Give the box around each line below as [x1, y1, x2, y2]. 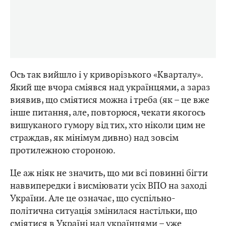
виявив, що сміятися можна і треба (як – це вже [10, 94, 209, 106]
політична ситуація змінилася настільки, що [10, 205, 197, 217]
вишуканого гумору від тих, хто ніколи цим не [10, 119, 205, 131]
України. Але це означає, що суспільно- [10, 192, 176, 204]
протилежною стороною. [10, 144, 116, 156]
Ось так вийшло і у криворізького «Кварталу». [10, 69, 203, 81]
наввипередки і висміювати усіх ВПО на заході [10, 180, 207, 192]
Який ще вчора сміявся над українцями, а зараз [10, 81, 210, 93]
